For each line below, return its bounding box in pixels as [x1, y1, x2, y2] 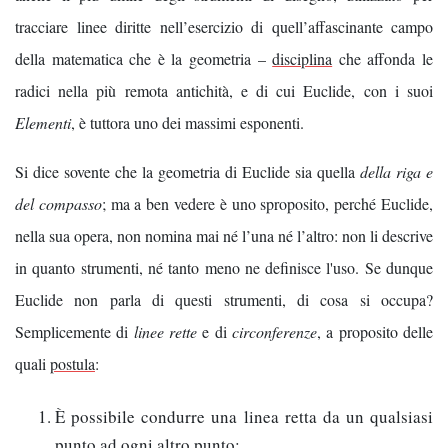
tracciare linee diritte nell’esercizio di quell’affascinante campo [15, 15, 433, 37]
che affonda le [332, 47, 434, 69]
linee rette [133, 321, 198, 343]
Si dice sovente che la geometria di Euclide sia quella [15, 161, 360, 183]
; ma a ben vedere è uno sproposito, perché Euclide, [101, 193, 434, 215]
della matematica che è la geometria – [15, 47, 273, 69]
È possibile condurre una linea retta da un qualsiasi [55, 404, 433, 428]
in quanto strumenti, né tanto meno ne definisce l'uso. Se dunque [15, 257, 433, 279]
